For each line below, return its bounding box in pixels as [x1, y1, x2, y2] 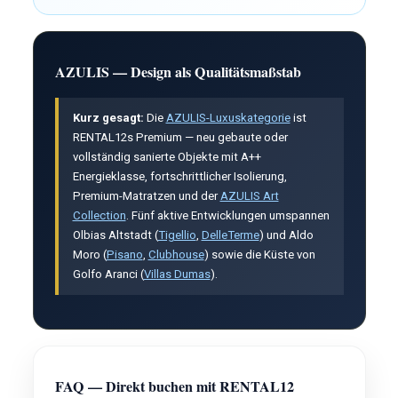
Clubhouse [147, 248, 204, 261]
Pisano [106, 248, 143, 261]
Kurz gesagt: [72, 111, 144, 124]
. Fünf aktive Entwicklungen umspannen [125, 209, 330, 222]
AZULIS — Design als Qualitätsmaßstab [54, 61, 301, 82]
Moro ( [72, 248, 107, 261]
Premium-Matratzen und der [72, 189, 220, 203]
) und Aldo [259, 228, 314, 242]
